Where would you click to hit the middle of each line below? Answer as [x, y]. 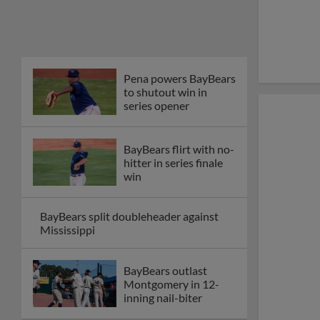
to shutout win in [165, 92]
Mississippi [67, 230]
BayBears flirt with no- [179, 149]
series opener [156, 106]
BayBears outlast [165, 270]
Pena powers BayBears [180, 79]
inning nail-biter [163, 297]
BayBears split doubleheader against [129, 216]
